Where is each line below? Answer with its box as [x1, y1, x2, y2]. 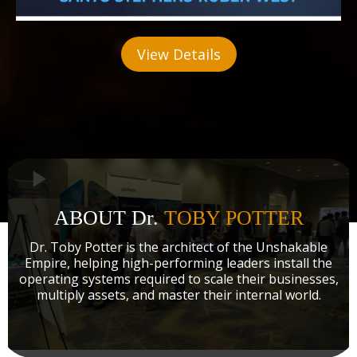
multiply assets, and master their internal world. [36, 286, 321, 304]
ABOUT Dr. [53, 206, 164, 230]
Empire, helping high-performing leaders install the [25, 254, 332, 273]
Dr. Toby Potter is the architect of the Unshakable [29, 238, 328, 257]
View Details [136, 45, 221, 65]
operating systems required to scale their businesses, [18, 270, 339, 288]
